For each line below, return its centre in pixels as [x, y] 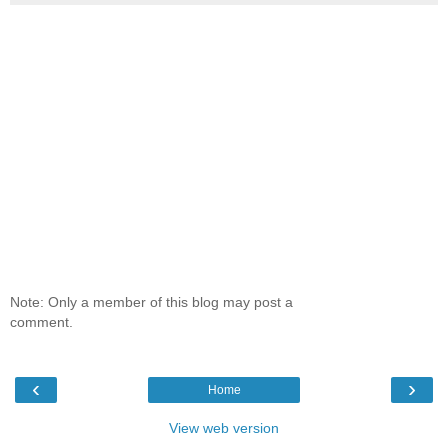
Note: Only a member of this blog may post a [151, 302]
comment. [41, 322]
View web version [224, 427]
